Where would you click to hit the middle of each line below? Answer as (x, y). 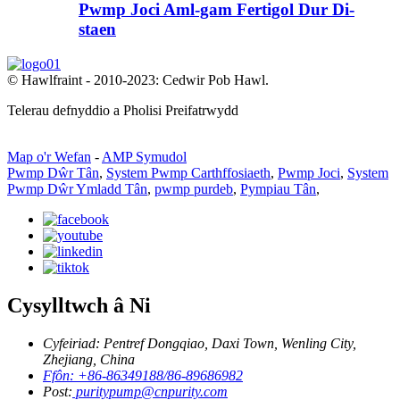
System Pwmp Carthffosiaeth (188, 173)
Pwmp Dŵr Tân (53, 173)
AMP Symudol (144, 157)
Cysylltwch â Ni (79, 306)
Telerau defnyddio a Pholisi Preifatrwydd (123, 111)
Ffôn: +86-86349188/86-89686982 (143, 375)
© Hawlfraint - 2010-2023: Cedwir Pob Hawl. (138, 80)
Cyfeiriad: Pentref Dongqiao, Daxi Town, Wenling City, (200, 343)
